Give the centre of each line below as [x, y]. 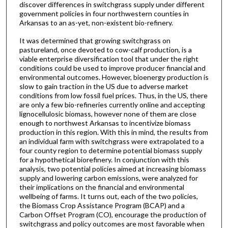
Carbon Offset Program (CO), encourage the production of [112, 214]
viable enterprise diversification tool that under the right [109, 59]
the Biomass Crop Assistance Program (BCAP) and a [102, 205]
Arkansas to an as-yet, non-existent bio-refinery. [96, 23]
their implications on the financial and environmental [102, 187]
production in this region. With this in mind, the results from [113, 132]
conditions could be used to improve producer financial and [112, 68]
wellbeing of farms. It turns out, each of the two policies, [108, 196]
